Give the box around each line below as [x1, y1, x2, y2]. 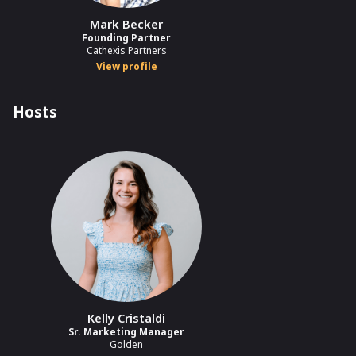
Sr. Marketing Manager [68, 325, 184, 339]
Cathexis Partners [86, 44, 167, 58]
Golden [110, 338, 143, 352]
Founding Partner [82, 31, 171, 45]
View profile [95, 60, 157, 74]
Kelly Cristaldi [87, 310, 165, 327]
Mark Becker [90, 16, 163, 33]
